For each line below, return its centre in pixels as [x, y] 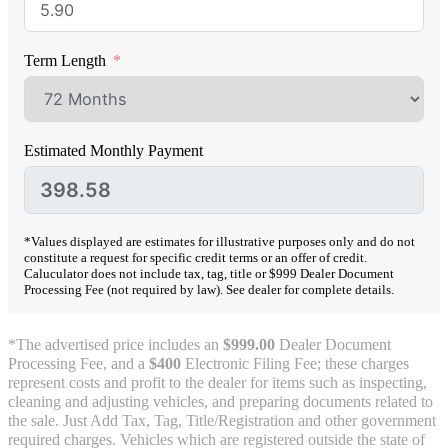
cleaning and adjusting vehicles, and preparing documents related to [220, 402]
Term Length [65, 60]
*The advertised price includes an [115, 345]
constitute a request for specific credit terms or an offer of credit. [196, 257]
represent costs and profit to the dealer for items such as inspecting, [217, 383]
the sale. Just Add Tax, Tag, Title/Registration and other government [222, 421]
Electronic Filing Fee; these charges [295, 364]
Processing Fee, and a [78, 364]
